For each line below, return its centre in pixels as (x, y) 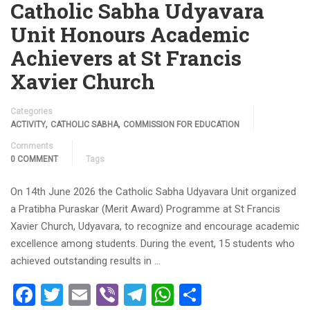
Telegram (191, 295)
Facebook (81, 295)
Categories (31, 111)
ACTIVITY (28, 125)
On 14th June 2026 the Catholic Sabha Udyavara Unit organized (153, 192)
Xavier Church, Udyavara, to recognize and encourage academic (155, 226)
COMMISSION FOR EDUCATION (181, 125)
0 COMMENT (34, 159)
